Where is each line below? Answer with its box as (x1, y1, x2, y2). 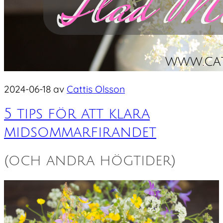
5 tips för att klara (4, 106, 150, 122)
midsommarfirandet (4, 124, 156, 140)
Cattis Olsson (67, 83, 125, 96)
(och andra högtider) (4, 152, 176, 169)
